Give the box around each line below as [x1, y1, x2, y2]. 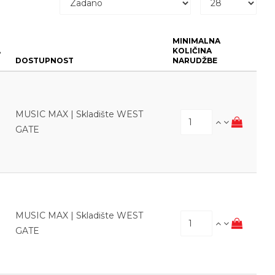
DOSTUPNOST [15, 56, 74, 65]
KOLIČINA [172, 46, 212, 55]
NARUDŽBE [172, 56, 217, 65]
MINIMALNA [172, 36, 220, 45]
